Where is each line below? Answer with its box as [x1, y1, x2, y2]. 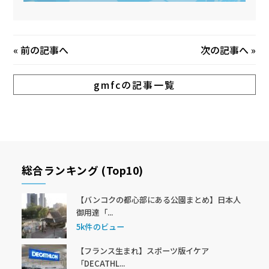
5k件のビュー [76, 220, 125, 232]
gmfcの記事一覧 [94, 77, 175, 92]
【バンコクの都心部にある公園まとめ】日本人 [76, 194, 241, 206]
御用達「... [76, 207, 113, 219]
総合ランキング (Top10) [21, 163, 144, 178]
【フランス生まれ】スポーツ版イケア [76, 245, 209, 257]
